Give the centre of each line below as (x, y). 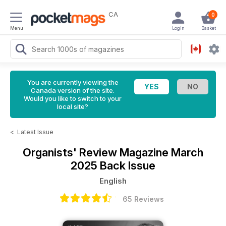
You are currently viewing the (73, 82)
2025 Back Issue (113, 165)
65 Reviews (143, 199)
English (113, 181)
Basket (208, 28)
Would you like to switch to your (73, 98)
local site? (73, 106)
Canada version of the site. (73, 90)
